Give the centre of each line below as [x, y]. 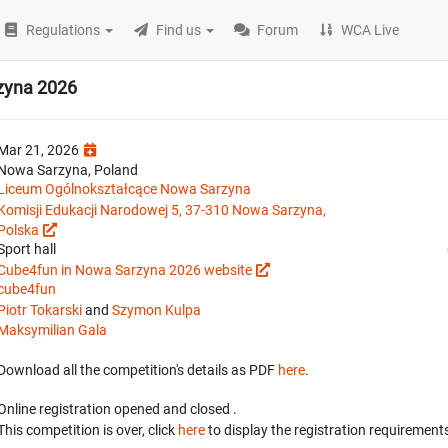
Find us [179, 30]
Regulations [63, 30]
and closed [198, 409]
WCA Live [370, 30]
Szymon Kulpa [156, 310]
